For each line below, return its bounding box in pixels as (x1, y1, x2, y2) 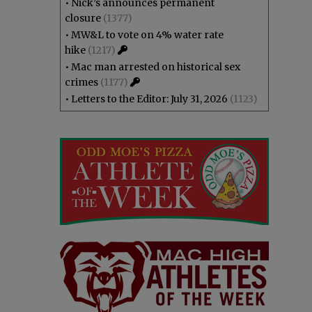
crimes (65, 76, 98, 88)
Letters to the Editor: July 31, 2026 (71, 93, 228, 105)
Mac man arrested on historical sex (71, 61, 240, 73)
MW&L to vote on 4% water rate (71, 29, 224, 41)
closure (65, 12, 101, 24)
